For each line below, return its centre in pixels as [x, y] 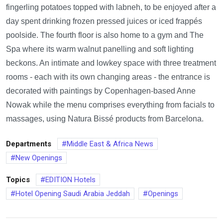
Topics [18, 180]
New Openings [39, 158]
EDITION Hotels [70, 180]
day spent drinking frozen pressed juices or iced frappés [104, 21]
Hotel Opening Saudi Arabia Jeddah [73, 194]
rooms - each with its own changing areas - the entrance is [108, 77]
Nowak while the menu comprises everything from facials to [110, 105]
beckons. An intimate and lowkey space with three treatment [111, 63]
